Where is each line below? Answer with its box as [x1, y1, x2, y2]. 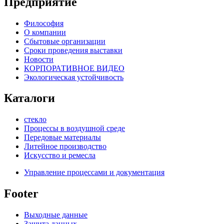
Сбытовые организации [24, 36, 105, 45]
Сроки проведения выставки [24, 45, 122, 54]
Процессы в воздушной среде [24, 124, 125, 133]
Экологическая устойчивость [24, 72, 123, 81]
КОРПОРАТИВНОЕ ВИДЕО [24, 63, 124, 72]
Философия [24, 18, 63, 27]
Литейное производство [24, 142, 106, 151]
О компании [24, 27, 66, 36]
